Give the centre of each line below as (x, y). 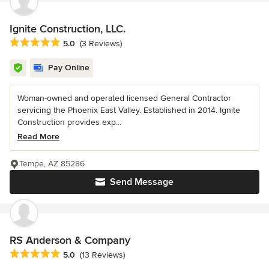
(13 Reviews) (102, 255)
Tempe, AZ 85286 (52, 163)
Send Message (142, 182)
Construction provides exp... (69, 122)
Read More (38, 136)
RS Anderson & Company (70, 240)
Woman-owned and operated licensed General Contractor (124, 98)
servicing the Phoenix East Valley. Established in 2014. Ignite (129, 110)
